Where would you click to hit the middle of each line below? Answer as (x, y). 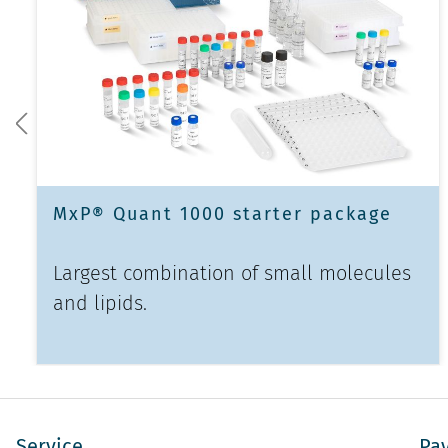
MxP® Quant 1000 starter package (222, 213)
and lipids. (100, 302)
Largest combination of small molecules (232, 272)
